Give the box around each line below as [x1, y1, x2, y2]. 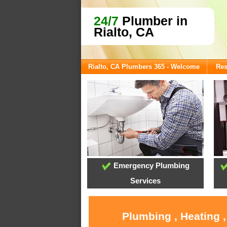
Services [130, 176, 161, 185]
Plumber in [119, 14, 187, 28]
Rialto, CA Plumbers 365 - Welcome [88, 63, 200, 70]
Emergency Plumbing [111, 161, 190, 170]
